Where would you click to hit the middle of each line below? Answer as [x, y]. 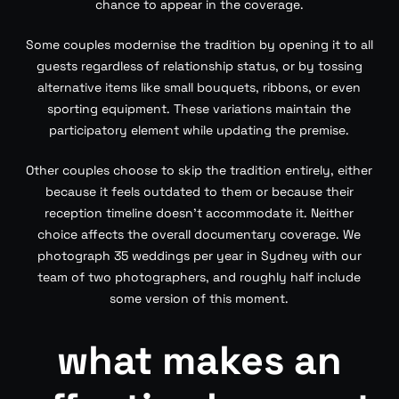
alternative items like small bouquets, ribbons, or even [199, 87]
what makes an [199, 360]
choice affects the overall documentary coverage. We [199, 234]
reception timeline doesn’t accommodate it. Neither [199, 213]
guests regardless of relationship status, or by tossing [199, 66]
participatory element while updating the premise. [199, 130]
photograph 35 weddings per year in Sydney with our [199, 256]
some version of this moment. [199, 298]
